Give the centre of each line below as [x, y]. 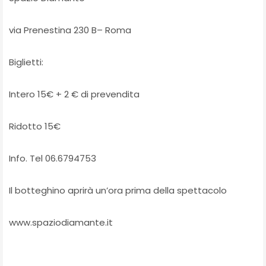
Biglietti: [26, 62]
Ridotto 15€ [35, 126]
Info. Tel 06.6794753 [53, 158]
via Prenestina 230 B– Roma [70, 30]
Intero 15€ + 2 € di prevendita [74, 94]
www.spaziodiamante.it [61, 222]
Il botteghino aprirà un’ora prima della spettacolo [118, 190]
